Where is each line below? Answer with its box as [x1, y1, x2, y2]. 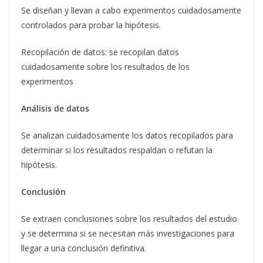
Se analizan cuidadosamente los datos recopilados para [21, 129, 233, 141]
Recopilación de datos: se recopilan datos [21, 46, 179, 58]
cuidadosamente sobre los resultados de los [21, 60, 190, 72]
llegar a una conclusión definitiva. [21, 242, 146, 254]
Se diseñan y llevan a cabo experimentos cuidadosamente [21, 4, 241, 16]
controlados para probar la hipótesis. [21, 19, 161, 31]
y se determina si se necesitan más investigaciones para [21, 227, 234, 239]
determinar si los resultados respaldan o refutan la [21, 144, 213, 156]
